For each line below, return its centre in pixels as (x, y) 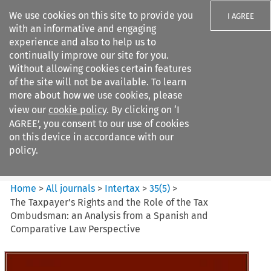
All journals (72, 188)
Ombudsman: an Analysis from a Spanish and (109, 215)
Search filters (111, 83)
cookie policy (77, 110)
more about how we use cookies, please (96, 95)
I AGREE (241, 16)
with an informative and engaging (83, 29)
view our (29, 110)
